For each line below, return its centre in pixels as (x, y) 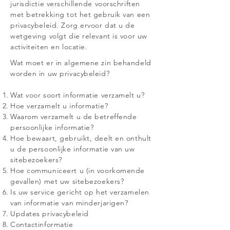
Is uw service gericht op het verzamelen (80, 192)
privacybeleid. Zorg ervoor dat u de (73, 25)
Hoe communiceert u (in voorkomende (78, 170)
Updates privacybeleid (50, 214)
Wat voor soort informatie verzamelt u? (78, 95)
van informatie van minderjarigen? (69, 203)
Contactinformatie (42, 224)
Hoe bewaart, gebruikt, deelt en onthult (81, 138)
